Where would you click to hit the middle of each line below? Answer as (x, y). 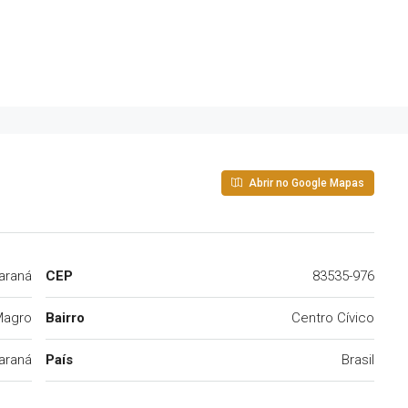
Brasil (358, 360)
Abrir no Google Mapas (305, 183)
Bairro (65, 318)
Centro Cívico (333, 318)
